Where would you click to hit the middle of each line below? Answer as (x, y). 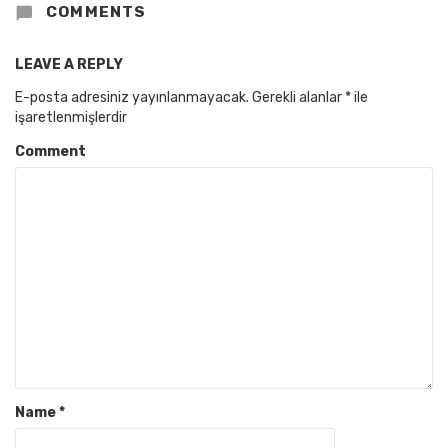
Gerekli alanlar (298, 98)
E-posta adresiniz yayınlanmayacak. (132, 98)
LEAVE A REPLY (69, 65)
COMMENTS (94, 12)
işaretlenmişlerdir (71, 118)
